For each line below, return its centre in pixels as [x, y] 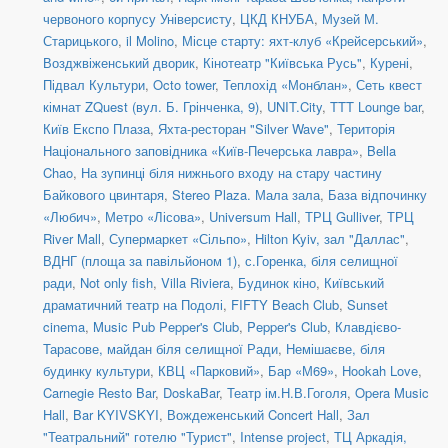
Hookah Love [380, 371]
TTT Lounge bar [375, 107]
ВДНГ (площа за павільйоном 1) [140, 261]
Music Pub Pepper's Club [166, 327]
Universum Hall [253, 217]
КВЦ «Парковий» [209, 371]
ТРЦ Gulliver [342, 217]
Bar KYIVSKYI [116, 415]
